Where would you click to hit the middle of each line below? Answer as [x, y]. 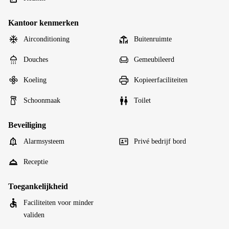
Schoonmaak [42, 100]
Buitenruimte [153, 39]
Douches [36, 60]
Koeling [35, 80]
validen [34, 215]
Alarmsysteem [44, 141]
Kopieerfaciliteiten [161, 80]
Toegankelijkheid [38, 186]
